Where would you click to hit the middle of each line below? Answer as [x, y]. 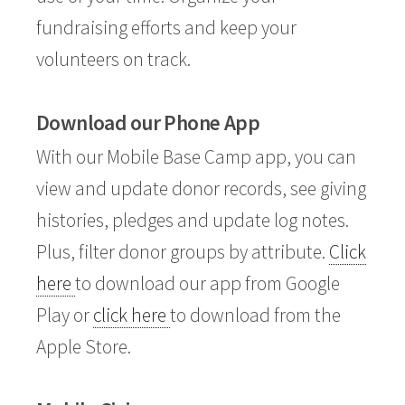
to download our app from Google [207, 283]
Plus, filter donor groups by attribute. [183, 252]
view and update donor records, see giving [201, 188]
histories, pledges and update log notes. [193, 220]
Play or [65, 315]
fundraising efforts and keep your [166, 28]
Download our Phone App [148, 122]
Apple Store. [84, 347]
